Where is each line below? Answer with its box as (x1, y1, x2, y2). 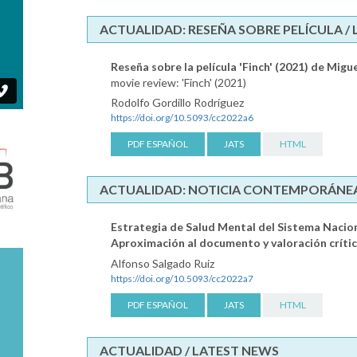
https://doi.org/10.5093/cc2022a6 (111, 111, 253, 124)
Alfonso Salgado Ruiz (111, 256, 214, 270)
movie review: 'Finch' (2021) (111, 75, 246, 89)
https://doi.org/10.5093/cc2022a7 (111, 272, 253, 284)
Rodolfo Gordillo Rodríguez (111, 95, 244, 109)
